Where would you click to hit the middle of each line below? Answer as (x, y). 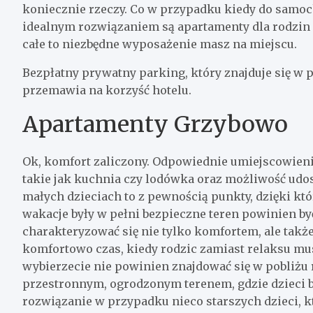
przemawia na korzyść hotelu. (107, 90)
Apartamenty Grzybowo (155, 124)
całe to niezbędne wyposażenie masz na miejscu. (160, 44)
